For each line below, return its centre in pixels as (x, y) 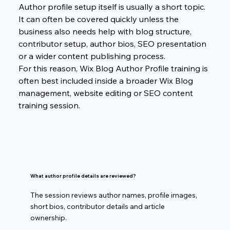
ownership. (48, 217)
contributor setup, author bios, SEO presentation (113, 43)
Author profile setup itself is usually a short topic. (113, 6)
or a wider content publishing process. (92, 56)
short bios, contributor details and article (97, 206)
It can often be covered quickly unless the (99, 19)
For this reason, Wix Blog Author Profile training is (114, 68)
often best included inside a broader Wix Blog (107, 80)
